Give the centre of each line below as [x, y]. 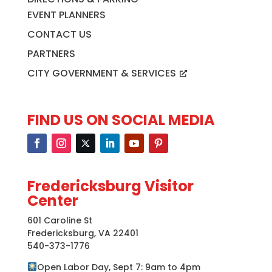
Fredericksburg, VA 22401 [83, 233]
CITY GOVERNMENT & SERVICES [101, 73]
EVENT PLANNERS [66, 15]
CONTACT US [59, 34]
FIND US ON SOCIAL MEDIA [121, 120]
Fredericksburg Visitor [110, 186]
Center [53, 200]
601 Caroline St [59, 220]
